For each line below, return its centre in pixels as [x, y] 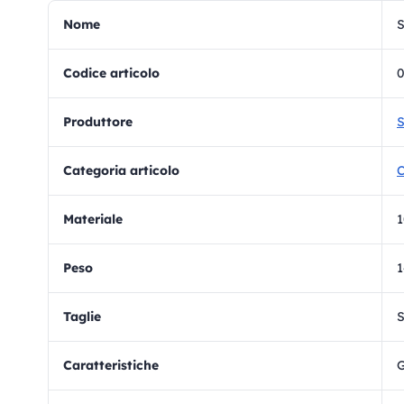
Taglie [86, 317]
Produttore [102, 122]
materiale [98, 219]
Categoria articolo [126, 170]
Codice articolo [116, 73]
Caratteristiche [115, 365]
